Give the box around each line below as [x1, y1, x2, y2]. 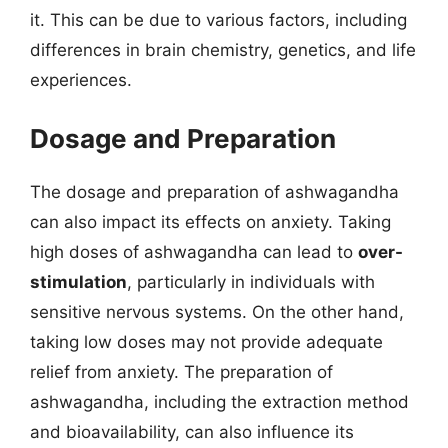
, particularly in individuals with [127, 271, 375, 292]
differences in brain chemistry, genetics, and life [30, 40, 416, 60]
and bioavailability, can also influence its [30, 421, 354, 442]
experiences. [30, 70, 132, 90]
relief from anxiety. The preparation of [30, 361, 333, 382]
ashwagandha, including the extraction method [30, 391, 409, 412]
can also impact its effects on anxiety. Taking [30, 211, 391, 232]
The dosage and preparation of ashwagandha [30, 181, 399, 202]
